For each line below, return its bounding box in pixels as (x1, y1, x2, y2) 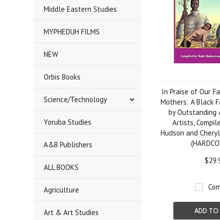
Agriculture (44, 185, 80, 194)
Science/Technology (44, 95, 108, 104)
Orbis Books (44, 72, 81, 82)
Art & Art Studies (44, 208, 99, 217)
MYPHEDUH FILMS (44, 27, 100, 36)
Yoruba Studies (44, 117, 92, 127)
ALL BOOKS (44, 163, 79, 172)
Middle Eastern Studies (44, 4, 117, 14)
